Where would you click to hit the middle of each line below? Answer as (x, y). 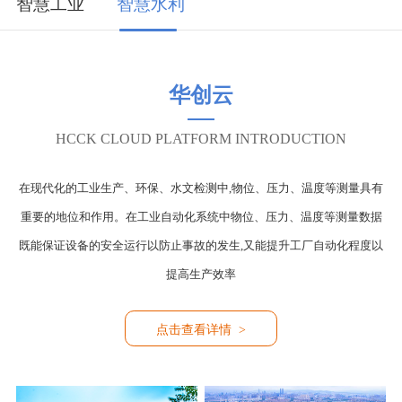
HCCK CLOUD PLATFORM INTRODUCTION (201, 138)
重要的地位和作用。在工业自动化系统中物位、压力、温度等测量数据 (201, 217)
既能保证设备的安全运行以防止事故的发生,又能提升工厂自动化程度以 (201, 245)
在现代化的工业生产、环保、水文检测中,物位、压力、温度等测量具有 (201, 188)
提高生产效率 (201, 274)
